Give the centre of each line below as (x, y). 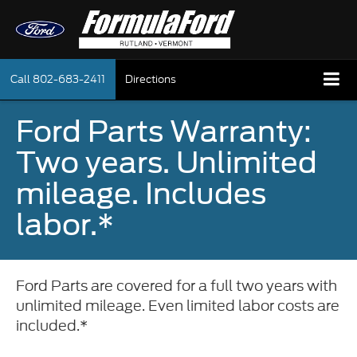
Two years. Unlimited (167, 163)
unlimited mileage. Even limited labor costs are (178, 306)
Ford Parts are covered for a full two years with (177, 286)
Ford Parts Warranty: (164, 132)
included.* (52, 326)
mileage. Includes (141, 194)
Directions (151, 80)
